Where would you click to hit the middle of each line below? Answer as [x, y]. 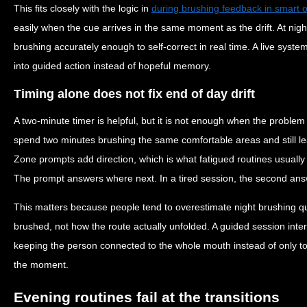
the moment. [41, 265]
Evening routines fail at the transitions [147, 297]
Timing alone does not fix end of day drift [134, 94]
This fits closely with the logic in [83, 8]
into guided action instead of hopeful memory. [112, 65]
